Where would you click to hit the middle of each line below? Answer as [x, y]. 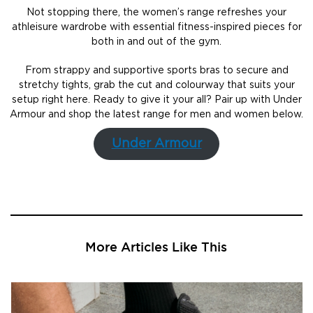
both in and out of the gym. [156, 42]
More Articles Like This [156, 247]
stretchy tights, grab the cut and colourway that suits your [156, 86]
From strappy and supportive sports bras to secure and [156, 71]
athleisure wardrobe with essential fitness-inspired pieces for [156, 28]
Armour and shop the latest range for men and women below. [156, 115]
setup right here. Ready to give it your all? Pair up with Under [156, 100]
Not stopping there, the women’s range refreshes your [156, 13]
